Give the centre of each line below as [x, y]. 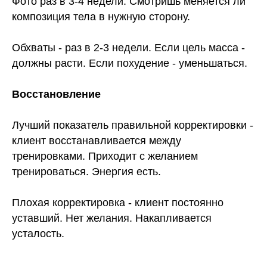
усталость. [38, 234]
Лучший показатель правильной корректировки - [133, 125]
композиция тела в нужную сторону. [101, 17]
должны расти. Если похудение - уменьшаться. [130, 63]
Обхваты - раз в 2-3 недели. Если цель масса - [128, 48]
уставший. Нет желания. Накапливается [112, 218]
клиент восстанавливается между [97, 141]
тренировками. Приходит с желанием [105, 156]
